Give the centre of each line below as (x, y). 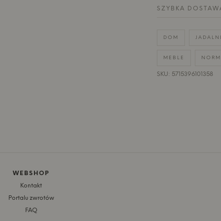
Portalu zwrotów (31, 198)
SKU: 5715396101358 (185, 74)
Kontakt (31, 185)
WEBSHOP (31, 173)
